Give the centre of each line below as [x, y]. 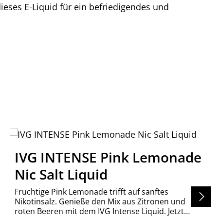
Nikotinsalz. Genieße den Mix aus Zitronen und [100, 201]
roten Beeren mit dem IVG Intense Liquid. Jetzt [100, 211]
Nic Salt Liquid [61, 174]
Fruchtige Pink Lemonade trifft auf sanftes [92, 192]
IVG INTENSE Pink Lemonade [108, 157]
